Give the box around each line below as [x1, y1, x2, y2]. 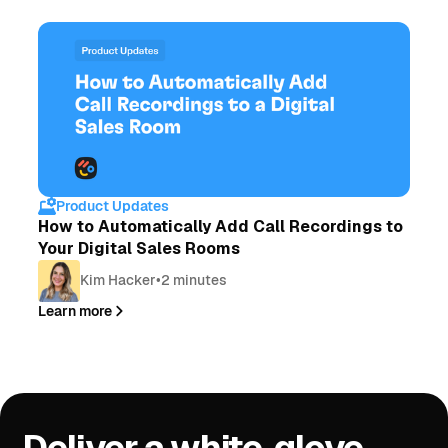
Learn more [38, 301, 113, 320]
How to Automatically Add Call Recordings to [38, 215, 404, 237]
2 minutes [161, 271, 228, 290]
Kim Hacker [80, 271, 157, 290]
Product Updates [56, 196, 170, 215]
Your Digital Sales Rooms [38, 237, 241, 259]
